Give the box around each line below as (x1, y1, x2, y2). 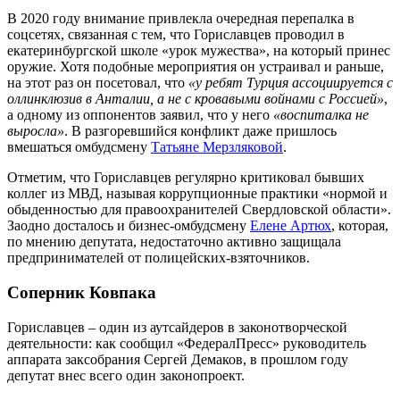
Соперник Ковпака (7, 282, 156, 302)
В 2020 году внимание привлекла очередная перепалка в (7, 11, 354, 27)
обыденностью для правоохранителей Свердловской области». (7, 202, 391, 218)
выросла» (7, 123, 64, 139)
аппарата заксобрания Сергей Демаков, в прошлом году (7, 351, 348, 367)
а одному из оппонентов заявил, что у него (7, 107, 273, 123)
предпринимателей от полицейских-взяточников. (7, 250, 310, 266)
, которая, (331, 218, 388, 234)
